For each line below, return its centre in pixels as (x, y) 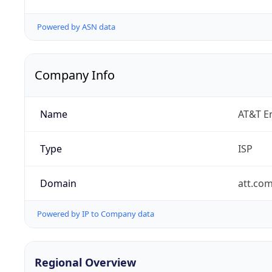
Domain (58, 184)
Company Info (75, 75)
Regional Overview (85, 262)
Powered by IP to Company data (96, 214)
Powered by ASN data (76, 27)
